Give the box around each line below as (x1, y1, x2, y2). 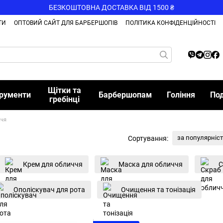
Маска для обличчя (118, 160, 183, 168)
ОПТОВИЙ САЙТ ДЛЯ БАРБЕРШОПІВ (14, 19, 117, 26)
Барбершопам (98, 90, 152, 100)
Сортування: (128, 134, 168, 142)
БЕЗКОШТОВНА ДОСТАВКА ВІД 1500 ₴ (49, 3, 174, 11)
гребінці (49, 95, 80, 104)
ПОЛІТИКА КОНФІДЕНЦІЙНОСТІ (125, 19, 216, 26)
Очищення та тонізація (121, 186, 196, 194)
